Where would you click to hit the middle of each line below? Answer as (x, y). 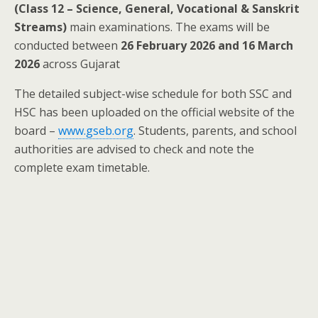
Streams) (40, 27)
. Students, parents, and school (215, 131)
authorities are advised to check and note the (134, 149)
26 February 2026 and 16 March (207, 45)
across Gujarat (80, 64)
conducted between (67, 45)
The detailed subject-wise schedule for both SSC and (153, 94)
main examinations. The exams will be (168, 27)
